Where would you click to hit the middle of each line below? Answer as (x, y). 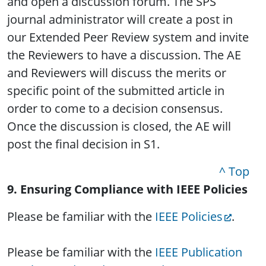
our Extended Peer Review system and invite (128, 37)
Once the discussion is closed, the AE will (119, 126)
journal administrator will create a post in (120, 20)
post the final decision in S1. (83, 144)
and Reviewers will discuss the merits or (117, 73)
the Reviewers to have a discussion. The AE (124, 55)
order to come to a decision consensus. (115, 109)
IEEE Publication (199, 252)
